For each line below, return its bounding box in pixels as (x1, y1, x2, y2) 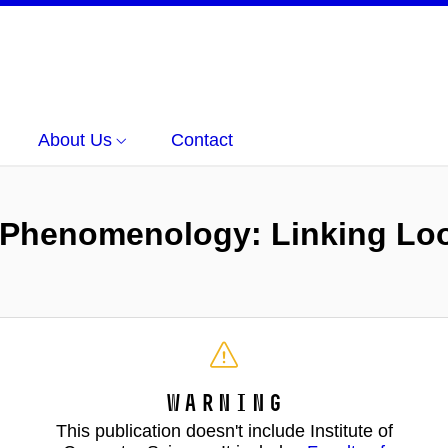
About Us (38, 130, 112, 150)
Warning (164, 388, 284, 417)
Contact (171, 130, 233, 150)
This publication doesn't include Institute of (55, 421, 393, 441)
